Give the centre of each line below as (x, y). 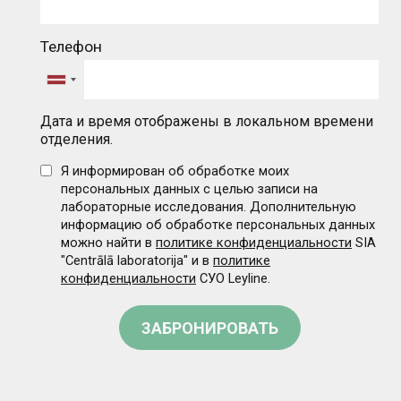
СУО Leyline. (233, 278)
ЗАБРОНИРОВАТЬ (209, 328)
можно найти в (108, 243)
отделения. (77, 139)
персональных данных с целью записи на (189, 189)
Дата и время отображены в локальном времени (207, 121)
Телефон (71, 47)
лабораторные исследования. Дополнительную (209, 207)
